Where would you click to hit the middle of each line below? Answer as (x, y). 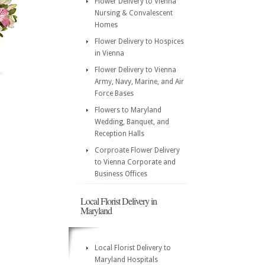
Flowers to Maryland (128, 110)
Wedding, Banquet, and (132, 122)
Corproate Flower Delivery (137, 150)
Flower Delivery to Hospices (139, 41)
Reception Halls (119, 134)
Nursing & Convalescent (134, 13)
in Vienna (109, 53)
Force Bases (114, 93)
